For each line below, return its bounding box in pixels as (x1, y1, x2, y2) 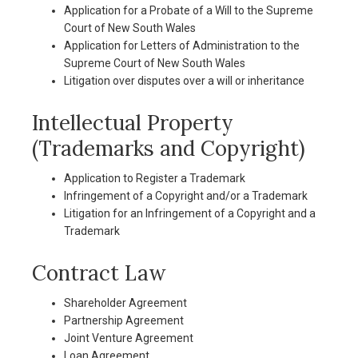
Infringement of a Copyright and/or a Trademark (64, 189, 308, 202)
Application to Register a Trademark (64, 172, 245, 185)
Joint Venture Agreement (64, 332, 193, 344)
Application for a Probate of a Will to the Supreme (64, 4, 313, 17)
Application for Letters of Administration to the (64, 39, 300, 52)
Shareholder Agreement (64, 296, 187, 309)
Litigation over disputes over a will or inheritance (64, 74, 304, 87)
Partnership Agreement (64, 314, 184, 327)
